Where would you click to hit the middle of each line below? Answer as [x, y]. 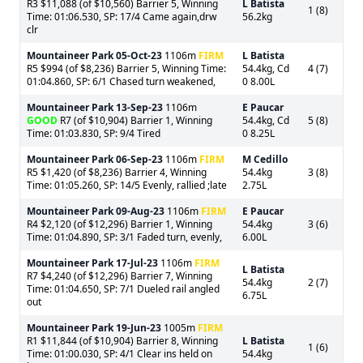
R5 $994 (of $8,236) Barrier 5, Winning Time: [126, 68]
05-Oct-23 [139, 56]
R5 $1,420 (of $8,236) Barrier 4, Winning [117, 172]
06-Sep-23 [139, 159]
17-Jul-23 [137, 263]
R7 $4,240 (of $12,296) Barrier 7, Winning [120, 276]
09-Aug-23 [140, 211]
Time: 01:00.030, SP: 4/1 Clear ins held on [120, 354]
